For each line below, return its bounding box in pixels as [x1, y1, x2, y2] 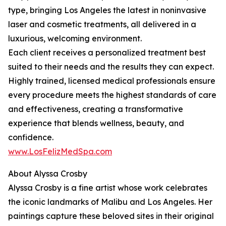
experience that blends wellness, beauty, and [8, 118, 184, 129]
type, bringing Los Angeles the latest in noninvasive [8, 5, 206, 16]
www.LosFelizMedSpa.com [8, 146, 112, 157]
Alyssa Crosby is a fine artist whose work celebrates [8, 183, 207, 193]
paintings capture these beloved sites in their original [8, 211, 214, 221]
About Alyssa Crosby [8, 168, 87, 179]
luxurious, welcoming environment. [8, 33, 142, 44]
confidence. [8, 132, 53, 143]
